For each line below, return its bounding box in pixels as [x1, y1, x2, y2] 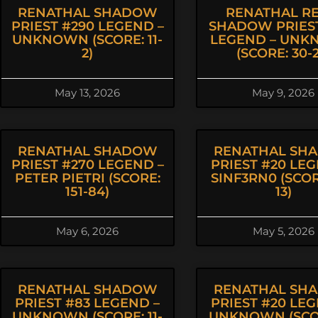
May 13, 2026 [55, 86, 120, 99]
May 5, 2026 [252, 224, 314, 238]
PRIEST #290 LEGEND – [11, 18, 164, 34]
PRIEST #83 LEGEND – [15, 295, 160, 311]
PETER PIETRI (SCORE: [14, 170, 160, 186]
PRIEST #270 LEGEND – [11, 157, 164, 172]
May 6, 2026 [56, 224, 119, 238]
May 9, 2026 [252, 86, 314, 99]
